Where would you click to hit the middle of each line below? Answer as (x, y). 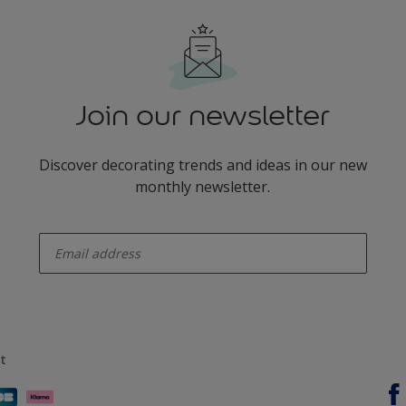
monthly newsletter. (203, 187)
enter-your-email (74, 227)
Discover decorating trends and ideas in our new (203, 165)
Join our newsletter (203, 116)
